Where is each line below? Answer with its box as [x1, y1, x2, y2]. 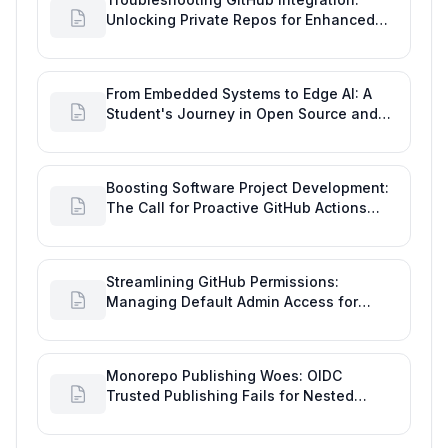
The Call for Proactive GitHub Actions [106, 199, 367, 217]
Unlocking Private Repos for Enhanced [106, 11, 375, 29]
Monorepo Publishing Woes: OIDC [106, 367, 342, 385]
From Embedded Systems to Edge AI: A [106, 85, 372, 103]
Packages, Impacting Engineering [106, 407, 340, 425]
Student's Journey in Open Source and [106, 105, 378, 123]
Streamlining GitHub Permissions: [106, 273, 339, 291]
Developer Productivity [106, 31, 265, 49]
